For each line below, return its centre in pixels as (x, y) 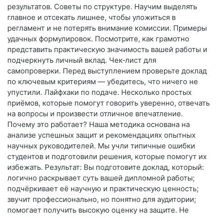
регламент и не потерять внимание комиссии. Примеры (107, 28)
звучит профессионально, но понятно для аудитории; (102, 200)
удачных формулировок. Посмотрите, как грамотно (98, 39)
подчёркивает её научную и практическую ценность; (103, 189)
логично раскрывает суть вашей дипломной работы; (101, 178)
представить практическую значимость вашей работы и (107, 50)
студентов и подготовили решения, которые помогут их (107, 157)
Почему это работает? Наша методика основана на (99, 125)
